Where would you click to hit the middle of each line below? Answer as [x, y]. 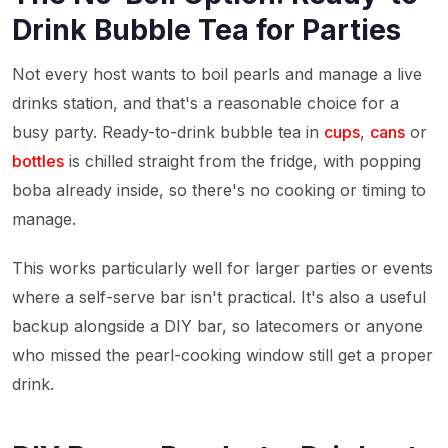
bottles [38, 161]
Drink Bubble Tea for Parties [206, 30]
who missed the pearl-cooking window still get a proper [222, 355]
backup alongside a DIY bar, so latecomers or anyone [217, 326]
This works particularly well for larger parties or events [222, 268]
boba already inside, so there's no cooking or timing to [219, 190]
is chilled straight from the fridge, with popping [242, 161]
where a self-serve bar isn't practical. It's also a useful [219, 297]
